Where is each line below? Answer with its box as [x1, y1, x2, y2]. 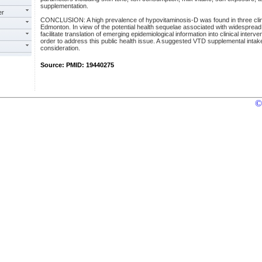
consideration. [40, 44, 80, 51]
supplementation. [40, 2, 88, 9]
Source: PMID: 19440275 [40, 61, 114, 68]
